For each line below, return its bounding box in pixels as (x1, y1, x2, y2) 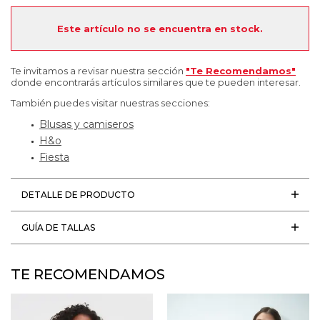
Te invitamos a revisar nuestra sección (11, 64, 186, 76)
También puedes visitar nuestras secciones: (11, 96, 210, 109)
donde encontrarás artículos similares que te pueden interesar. (11, 76, 301, 88)
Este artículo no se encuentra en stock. (57, 22, 263, 34)
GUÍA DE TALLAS (21, 221, 95, 233)
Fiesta (39, 150, 69, 164)
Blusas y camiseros (39, 117, 134, 131)
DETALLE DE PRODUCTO (21, 189, 135, 200)
